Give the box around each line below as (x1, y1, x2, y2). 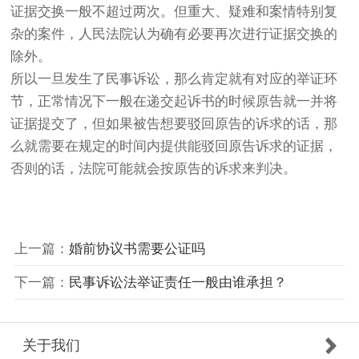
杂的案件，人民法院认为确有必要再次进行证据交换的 (10, 26, 338, 42)
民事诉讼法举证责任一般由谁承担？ (68, 274, 287, 290)
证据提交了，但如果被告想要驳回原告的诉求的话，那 (10, 116, 338, 132)
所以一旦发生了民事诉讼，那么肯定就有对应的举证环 (10, 71, 338, 87)
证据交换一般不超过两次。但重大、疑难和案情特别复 (10, 4, 338, 20)
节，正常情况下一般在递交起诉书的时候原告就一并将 (10, 94, 338, 110)
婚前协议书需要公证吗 (68, 240, 205, 256)
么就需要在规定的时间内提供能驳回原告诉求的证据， (10, 139, 338, 155)
